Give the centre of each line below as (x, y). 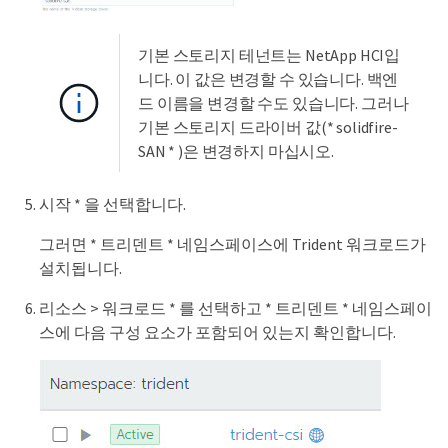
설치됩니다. (80, 268)
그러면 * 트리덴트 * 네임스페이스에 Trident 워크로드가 (232, 244)
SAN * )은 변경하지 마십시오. (236, 151)
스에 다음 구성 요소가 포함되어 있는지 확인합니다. (217, 332)
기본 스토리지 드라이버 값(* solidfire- (268, 127)
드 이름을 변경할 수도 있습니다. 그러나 (273, 103)
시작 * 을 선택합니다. (112, 204)
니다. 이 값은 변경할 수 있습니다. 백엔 (268, 79)
